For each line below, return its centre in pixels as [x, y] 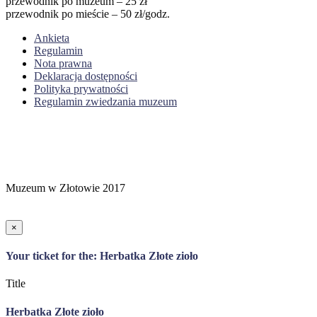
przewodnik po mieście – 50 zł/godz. [88, 13]
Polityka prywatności [81, 88]
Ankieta [52, 38]
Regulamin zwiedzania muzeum [105, 101]
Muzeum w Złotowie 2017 [65, 188]
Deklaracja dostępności [86, 76]
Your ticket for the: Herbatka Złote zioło [102, 256]
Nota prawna [63, 63]
